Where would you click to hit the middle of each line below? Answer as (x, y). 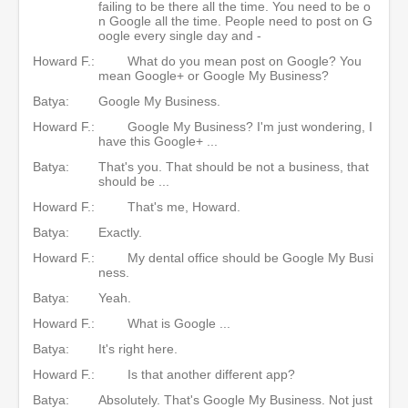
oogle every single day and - (180, 35)
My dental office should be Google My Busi (250, 257)
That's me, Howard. (184, 206)
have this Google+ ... (158, 141)
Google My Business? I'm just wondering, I (250, 126)
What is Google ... (179, 323)
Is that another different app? (211, 374)
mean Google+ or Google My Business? (214, 75)
